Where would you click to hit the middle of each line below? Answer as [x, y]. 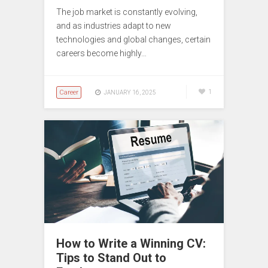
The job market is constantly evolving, [127, 12]
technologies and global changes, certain [133, 40]
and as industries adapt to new [114, 26]
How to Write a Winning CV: [131, 244]
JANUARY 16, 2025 [130, 93]
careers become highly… [101, 54]
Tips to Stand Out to [111, 258]
